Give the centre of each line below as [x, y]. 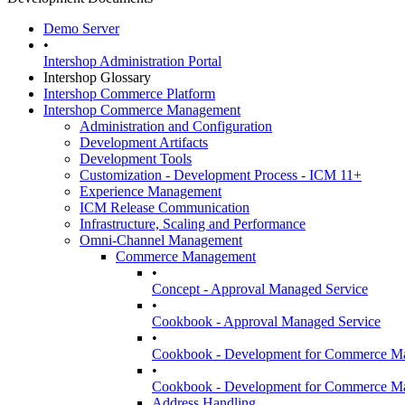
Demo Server [81, 28]
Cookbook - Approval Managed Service [266, 321]
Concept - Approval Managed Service [260, 289]
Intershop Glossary [97, 77]
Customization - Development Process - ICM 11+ [221, 175]
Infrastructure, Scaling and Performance [193, 224]
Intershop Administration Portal [132, 61]
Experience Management [151, 191]
